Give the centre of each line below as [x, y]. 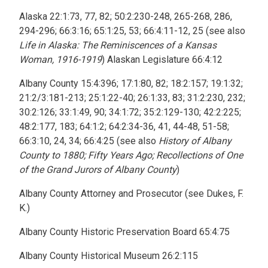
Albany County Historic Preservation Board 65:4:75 [124, 232]
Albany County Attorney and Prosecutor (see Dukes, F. [131, 194]
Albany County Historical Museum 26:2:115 [109, 256]
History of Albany [195, 141]
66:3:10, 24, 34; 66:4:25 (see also [89, 141]
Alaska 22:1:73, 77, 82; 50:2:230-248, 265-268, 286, [126, 16]
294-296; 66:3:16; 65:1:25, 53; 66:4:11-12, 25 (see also [132, 31]
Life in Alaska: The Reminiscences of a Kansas [118, 45]
